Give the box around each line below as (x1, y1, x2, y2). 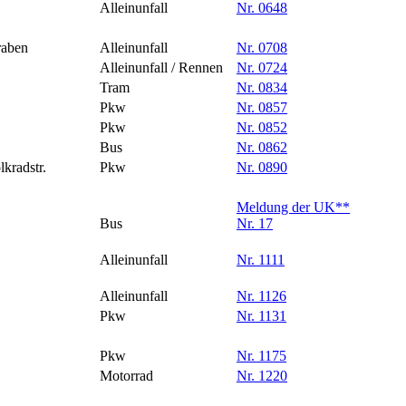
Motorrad (100, 368, 153, 384)
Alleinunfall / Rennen (100, 60, 223, 76)
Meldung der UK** (237, 199, 350, 216)
